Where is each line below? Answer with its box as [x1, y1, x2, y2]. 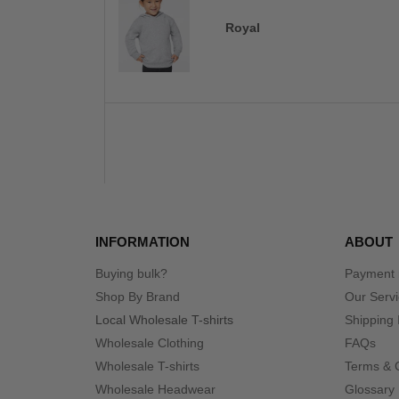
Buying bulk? [95, 266, 167, 281]
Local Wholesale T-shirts [95, 313, 233, 328]
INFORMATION [95, 234, 190, 250]
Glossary [345, 382, 395, 397]
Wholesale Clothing [95, 336, 204, 351]
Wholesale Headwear [95, 382, 216, 397]
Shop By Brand [95, 289, 180, 305]
